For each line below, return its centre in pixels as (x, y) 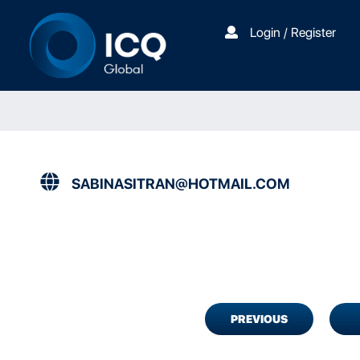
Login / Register (293, 33)
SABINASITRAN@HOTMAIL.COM (181, 184)
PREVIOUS (259, 319)
